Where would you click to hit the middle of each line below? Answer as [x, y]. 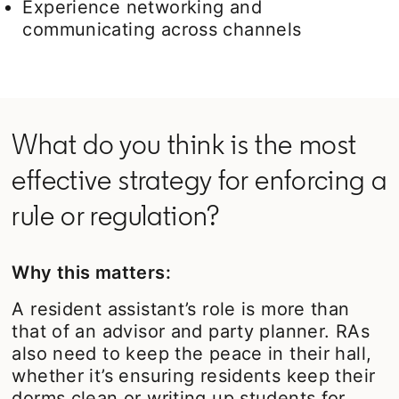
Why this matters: [91, 272]
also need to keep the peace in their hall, [192, 353]
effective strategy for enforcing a [199, 179]
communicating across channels [162, 29]
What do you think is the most [184, 144]
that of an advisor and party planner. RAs [191, 331]
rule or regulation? [116, 215]
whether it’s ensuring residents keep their [194, 375]
